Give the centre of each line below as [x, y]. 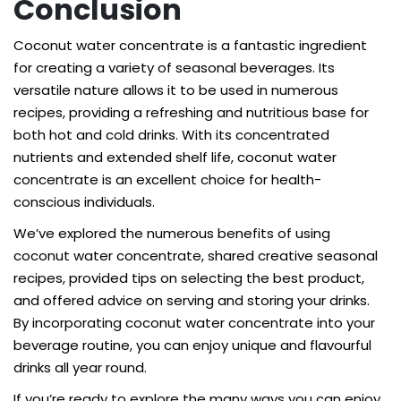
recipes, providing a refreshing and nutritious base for [191, 112]
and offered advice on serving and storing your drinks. [192, 300]
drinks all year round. [80, 367]
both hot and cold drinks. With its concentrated [171, 135]
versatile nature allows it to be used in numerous [176, 90]
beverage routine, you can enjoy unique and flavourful [192, 345]
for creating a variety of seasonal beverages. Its [174, 68]
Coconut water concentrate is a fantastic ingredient [190, 45]
